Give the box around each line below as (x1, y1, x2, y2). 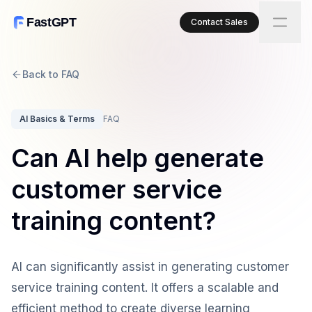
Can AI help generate (11, 143, 264, 173)
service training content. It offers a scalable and (11, 281, 279, 295)
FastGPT (26, 15, 77, 29)
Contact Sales (191, 17, 248, 27)
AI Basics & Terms (19, 114, 95, 124)
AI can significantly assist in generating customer (11, 260, 289, 274)
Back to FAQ (22, 68, 79, 80)
